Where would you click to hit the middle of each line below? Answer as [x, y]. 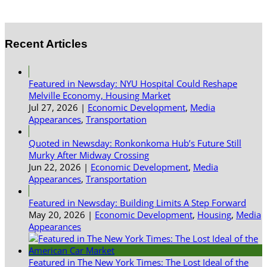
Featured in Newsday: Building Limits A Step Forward [137, 203]
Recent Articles [46, 44]
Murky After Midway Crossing [89, 155]
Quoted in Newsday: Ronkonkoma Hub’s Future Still [135, 143]
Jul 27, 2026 [53, 108]
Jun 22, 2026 [55, 167]
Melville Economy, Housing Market [100, 96]
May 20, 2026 [57, 215]
